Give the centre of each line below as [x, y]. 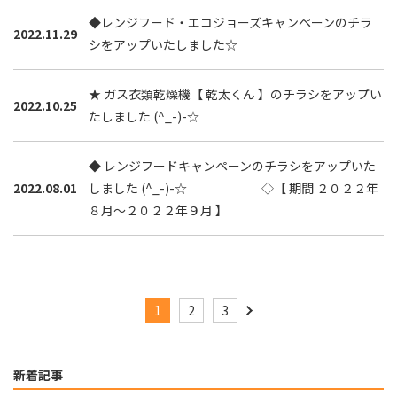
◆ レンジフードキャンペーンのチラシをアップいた [232, 166]
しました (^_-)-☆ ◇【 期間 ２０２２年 [234, 188]
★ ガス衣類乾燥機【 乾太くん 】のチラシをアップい [235, 94]
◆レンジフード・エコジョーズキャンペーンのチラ [230, 22]
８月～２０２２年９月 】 [158, 210]
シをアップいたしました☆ [163, 44]
